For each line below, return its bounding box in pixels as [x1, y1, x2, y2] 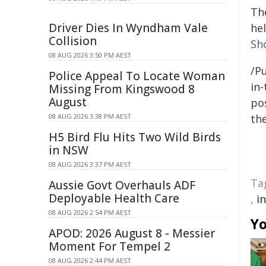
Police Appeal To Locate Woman [49, 68, 225, 84]
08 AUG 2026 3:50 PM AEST [49, 50, 131, 59]
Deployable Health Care [49, 191, 179, 206]
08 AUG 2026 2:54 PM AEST [49, 208, 131, 217]
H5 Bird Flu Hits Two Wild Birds [49, 129, 221, 145]
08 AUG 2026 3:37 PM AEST [49, 160, 131, 169]
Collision [49, 33, 97, 49]
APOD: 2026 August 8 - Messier [49, 226, 215, 241]
